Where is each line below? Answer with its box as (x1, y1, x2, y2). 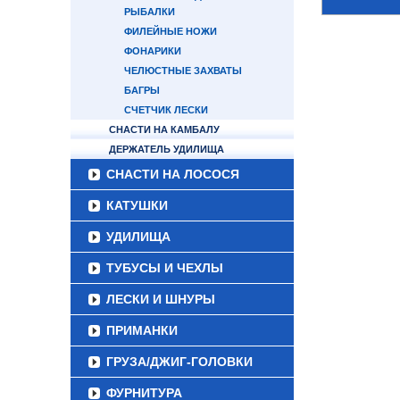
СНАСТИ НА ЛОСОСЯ (106, 167, 239, 181)
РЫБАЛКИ (124, 6, 175, 17)
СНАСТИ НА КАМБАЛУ (109, 124, 220, 135)
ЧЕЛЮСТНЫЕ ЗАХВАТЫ (124, 65, 242, 76)
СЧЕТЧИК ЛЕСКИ (124, 104, 208, 115)
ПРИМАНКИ (106, 323, 178, 337)
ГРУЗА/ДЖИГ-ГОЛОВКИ (106, 354, 253, 369)
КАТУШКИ (106, 198, 168, 212)
